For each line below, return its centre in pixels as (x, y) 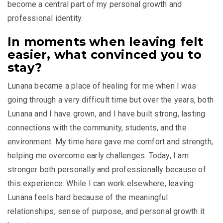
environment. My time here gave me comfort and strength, (111, 141)
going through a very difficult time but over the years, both (111, 100)
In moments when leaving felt (106, 41)
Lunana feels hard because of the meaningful (88, 197)
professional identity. (45, 18)
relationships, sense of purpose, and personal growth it (106, 211)
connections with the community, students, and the (97, 127)
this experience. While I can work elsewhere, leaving (101, 183)
